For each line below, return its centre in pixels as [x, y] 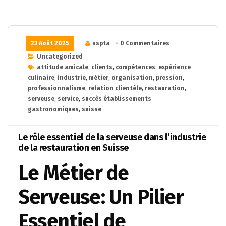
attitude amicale [63, 67]
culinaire [41, 78]
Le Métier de [74, 173]
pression [169, 78]
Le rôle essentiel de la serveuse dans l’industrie [112, 137]
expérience [175, 67]
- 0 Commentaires [143, 43]
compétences [135, 67]
